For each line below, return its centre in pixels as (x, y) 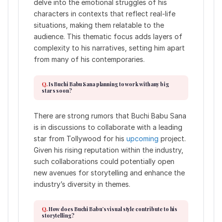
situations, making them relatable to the (99, 25)
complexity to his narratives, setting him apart (109, 48)
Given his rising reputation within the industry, (109, 150)
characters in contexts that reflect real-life (105, 13)
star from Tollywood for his (80, 138)
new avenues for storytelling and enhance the (109, 172)
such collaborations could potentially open (104, 161)
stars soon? (57, 90)
